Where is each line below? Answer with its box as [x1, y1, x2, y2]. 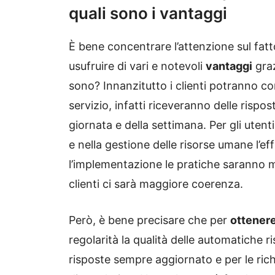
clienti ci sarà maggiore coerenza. [69, 177, 243, 190]
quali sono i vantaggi [69, 3, 227, 23]
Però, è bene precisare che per [69, 213, 230, 227]
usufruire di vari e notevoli [69, 59, 206, 72]
